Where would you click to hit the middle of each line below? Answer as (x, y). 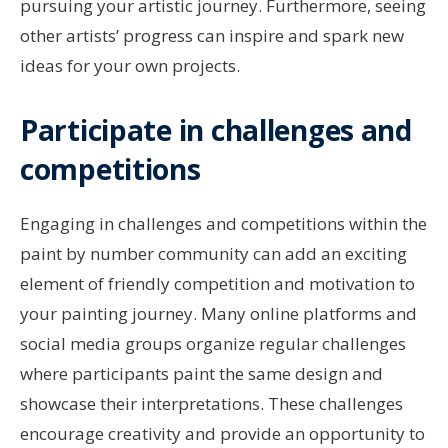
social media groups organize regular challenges (213, 344)
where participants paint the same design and (201, 374)
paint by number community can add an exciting (213, 254)
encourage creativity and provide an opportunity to (222, 434)
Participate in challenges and (216, 130)
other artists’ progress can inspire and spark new (212, 36)
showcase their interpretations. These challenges (211, 404)
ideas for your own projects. (130, 66)
